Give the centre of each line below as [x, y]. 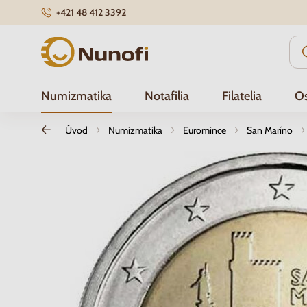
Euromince [205, 130]
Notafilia [167, 96]
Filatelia [242, 96]
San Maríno [270, 130]
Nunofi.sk [65, 47]
